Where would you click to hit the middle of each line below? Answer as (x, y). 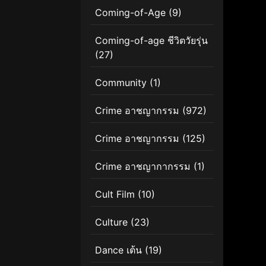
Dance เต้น (118, 250)
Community (121, 82)
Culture (111, 222)
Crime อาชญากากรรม (143, 166)
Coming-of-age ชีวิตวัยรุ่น (151, 40)
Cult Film (115, 194)
